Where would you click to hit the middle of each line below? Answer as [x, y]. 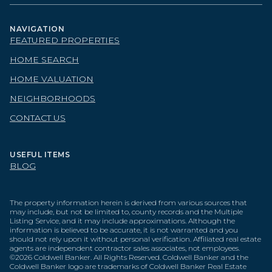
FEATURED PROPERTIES [65, 40]
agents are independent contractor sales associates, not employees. [125, 248]
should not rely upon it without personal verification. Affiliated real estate [135, 239]
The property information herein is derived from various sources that [128, 203]
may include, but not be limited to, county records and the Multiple [126, 212]
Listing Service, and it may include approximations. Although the [122, 221]
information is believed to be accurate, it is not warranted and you [124, 230]
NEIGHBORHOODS [53, 99]
